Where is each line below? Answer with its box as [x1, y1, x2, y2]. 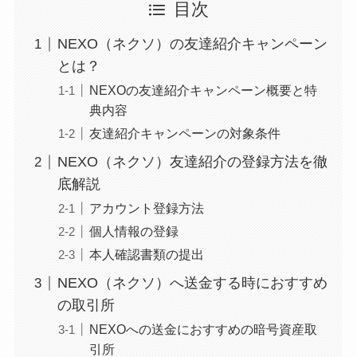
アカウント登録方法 [88, 201, 204, 216]
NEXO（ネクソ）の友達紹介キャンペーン [57, 36, 328, 53]
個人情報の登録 [88, 224, 178, 239]
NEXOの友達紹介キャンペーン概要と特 [88, 83, 317, 98]
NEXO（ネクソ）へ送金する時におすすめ [57, 275, 328, 292]
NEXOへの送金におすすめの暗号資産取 [88, 322, 317, 337]
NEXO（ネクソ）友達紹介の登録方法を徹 [57, 154, 328, 171]
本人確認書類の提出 [88, 247, 204, 262]
